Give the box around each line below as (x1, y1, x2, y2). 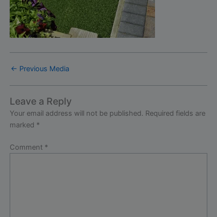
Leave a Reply (10, 95, 72, 107)
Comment (10, 142, 45, 152)
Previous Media (17, 64, 69, 74)
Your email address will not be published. (10, 108, 143, 118)
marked (10, 120, 36, 129)
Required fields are (145, 108, 205, 118)
